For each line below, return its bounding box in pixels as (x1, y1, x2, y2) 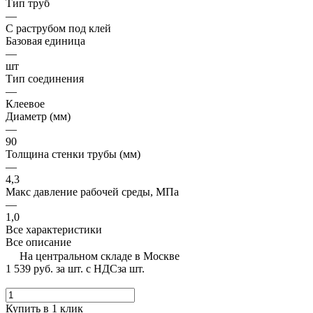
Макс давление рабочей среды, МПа (6, 186, 179, 198)
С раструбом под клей (6, 22, 111, 35)
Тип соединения (6, 73, 84, 85)
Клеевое (6, 98, 45, 110)
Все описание (6, 236, 71, 249)
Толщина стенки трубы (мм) (6, 148, 140, 161)
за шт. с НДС (56, 263, 117, 275)
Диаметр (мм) (6, 110, 71, 123)
